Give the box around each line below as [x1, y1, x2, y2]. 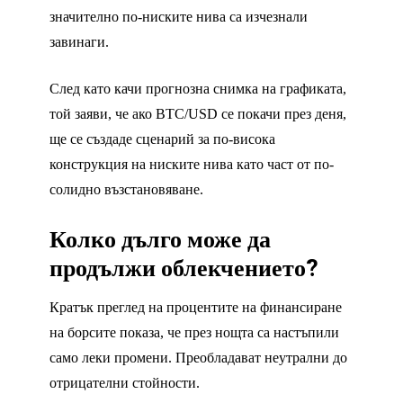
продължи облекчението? [49, 251, 318, 286]
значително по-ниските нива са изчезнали [49, 8, 308, 24]
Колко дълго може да [49, 222, 271, 257]
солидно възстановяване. [49, 181, 203, 197]
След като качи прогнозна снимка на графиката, [49, 80, 346, 96]
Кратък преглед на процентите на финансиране [49, 299, 342, 315]
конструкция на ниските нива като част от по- [49, 156, 334, 172]
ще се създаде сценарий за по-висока [49, 130, 275, 147]
